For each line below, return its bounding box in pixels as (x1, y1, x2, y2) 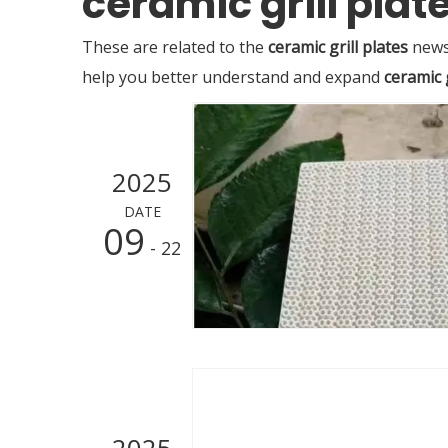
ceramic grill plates (268, 36, 408, 58)
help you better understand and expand (82, 66, 384, 88)
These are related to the (82, 36, 268, 58)
